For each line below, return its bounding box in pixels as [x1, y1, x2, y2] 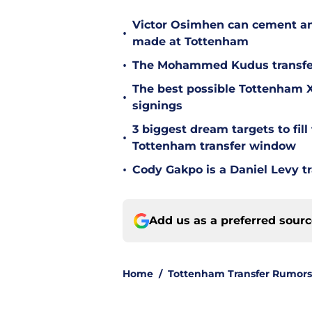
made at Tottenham [132, 35, 249, 49]
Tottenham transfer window [132, 139, 296, 153]
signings [132, 99, 182, 113]
